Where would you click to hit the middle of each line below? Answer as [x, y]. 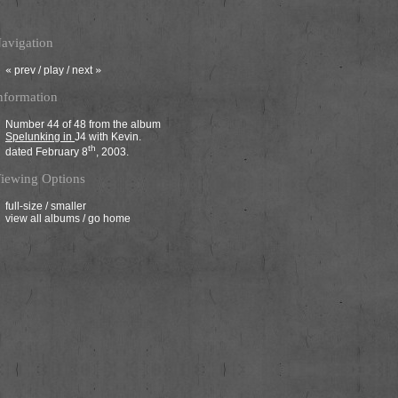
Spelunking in [40, 136]
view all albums [43, 218]
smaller [68, 206]
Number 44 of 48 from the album [83, 124]
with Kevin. [114, 136]
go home [109, 218]
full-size [24, 206]
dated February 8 [47, 151]
